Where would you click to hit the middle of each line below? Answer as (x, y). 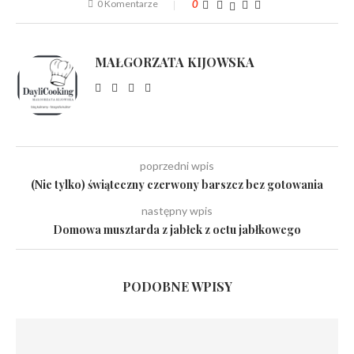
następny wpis (177, 211)
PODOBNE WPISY (177, 286)
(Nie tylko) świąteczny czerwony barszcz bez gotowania (177, 185)
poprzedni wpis (177, 166)
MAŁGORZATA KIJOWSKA (175, 62)
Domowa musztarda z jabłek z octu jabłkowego (177, 230)
